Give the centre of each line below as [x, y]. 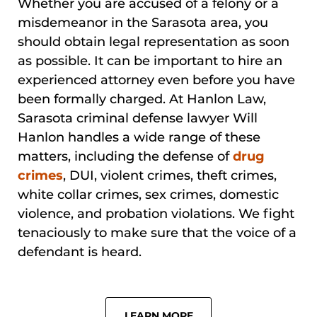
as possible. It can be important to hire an [150, 61]
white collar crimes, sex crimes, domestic [149, 195]
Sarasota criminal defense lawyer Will [138, 119]
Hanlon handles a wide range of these [139, 138]
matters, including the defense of [126, 157]
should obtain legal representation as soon [154, 42]
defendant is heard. [80, 252]
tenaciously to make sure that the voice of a [157, 233]
